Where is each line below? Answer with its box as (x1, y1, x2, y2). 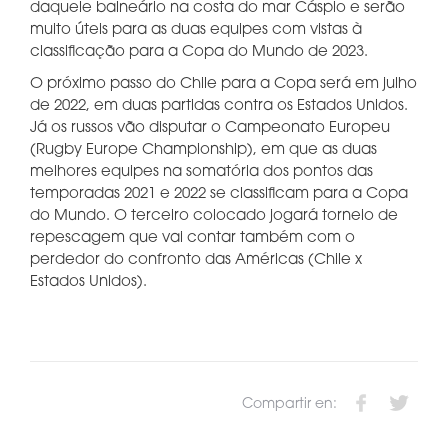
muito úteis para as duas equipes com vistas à (30, 23, 362, 38)
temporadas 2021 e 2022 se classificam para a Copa (30, 187, 408, 202)
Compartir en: (242, 397, 337, 412)
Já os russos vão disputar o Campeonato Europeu (30, 121, 390, 136)
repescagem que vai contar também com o (30, 231, 355, 246)
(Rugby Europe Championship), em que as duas (30, 143, 377, 158)
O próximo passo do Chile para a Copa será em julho (30, 77, 417, 92)
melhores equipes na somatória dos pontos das (30, 165, 373, 180)
